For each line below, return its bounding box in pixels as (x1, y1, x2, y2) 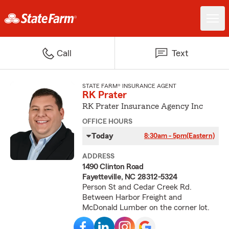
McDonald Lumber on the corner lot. (82, 203, 210, 212)
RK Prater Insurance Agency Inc (82, 102, 203, 110)
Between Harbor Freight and (82, 193, 182, 201)
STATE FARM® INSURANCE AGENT (82, 83, 177, 89)
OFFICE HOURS (82, 118, 133, 125)
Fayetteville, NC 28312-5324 (82, 173, 177, 181)
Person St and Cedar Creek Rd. (82, 183, 192, 191)
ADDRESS (82, 153, 115, 160)
